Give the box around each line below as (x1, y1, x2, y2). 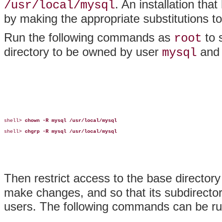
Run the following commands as (4, 30, 174, 44)
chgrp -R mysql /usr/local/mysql (25, 128, 117, 134)
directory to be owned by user (4, 45, 162, 58)
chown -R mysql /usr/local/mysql (25, 117, 117, 123)
